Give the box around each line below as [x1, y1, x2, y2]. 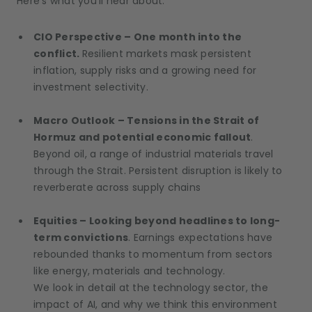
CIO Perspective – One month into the [33, 30, 242, 45]
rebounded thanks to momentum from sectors [33, 247, 273, 262]
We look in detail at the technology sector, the [33, 281, 268, 295]
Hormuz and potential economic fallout [33, 130, 251, 145]
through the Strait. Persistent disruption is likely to [33, 164, 283, 178]
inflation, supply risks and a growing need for [33, 63, 257, 78]
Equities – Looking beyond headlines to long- [33, 214, 280, 228]
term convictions [33, 231, 128, 245]
